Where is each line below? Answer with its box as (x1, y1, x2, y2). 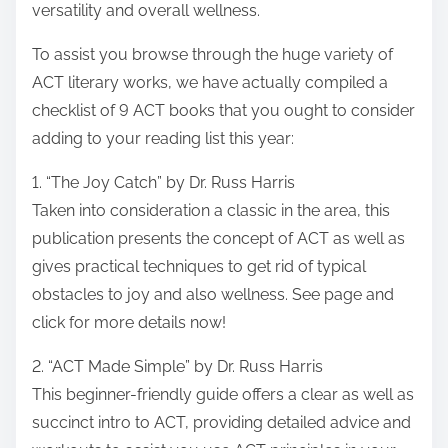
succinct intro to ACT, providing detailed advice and (32, 413, 411, 433)
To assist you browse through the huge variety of (32, 45, 393, 65)
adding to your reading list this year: (32, 129, 294, 149)
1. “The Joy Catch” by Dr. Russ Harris (32, 173, 295, 193)
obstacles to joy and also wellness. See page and (32, 285, 394, 305)
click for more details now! (32, 313, 226, 333)
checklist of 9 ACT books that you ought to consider (32, 101, 415, 121)
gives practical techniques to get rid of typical (32, 257, 366, 277)
